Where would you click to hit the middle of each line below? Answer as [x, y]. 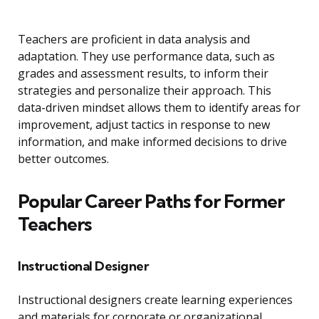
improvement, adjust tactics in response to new [144, 125]
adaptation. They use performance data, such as [146, 57]
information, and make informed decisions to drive [152, 142]
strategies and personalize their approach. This [145, 91]
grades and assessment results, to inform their [143, 74]
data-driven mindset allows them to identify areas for [159, 108]
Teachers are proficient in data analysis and [134, 40]
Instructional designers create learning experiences [155, 300]
